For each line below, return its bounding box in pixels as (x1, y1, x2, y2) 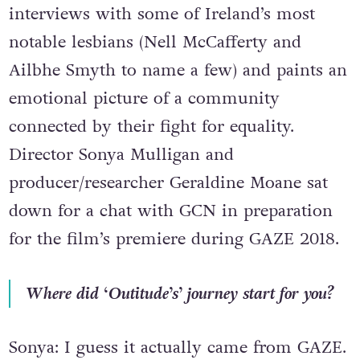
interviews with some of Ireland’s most (8, 2, 315, 27)
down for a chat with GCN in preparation (8, 199, 333, 223)
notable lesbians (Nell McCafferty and (8, 31, 301, 55)
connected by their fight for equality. (8, 115, 294, 139)
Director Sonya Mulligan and (8, 143, 234, 167)
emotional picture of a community (8, 87, 280, 111)
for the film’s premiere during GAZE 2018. (8, 227, 339, 252)
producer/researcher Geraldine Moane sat (8, 171, 328, 195)
